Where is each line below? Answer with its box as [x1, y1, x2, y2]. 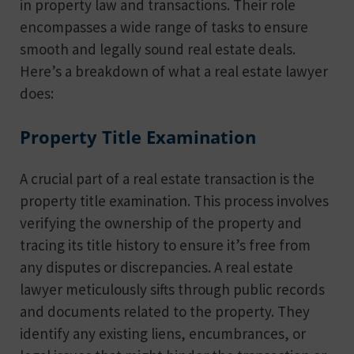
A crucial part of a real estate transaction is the [20, 168, 314, 188]
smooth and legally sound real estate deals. [20, 39, 296, 58]
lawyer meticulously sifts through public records [20, 279, 325, 299]
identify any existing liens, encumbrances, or [20, 323, 306, 343]
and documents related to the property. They [20, 301, 310, 321]
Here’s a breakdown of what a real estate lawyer [20, 61, 328, 81]
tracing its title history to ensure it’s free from [20, 235, 311, 254]
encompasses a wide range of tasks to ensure [20, 17, 308, 36]
